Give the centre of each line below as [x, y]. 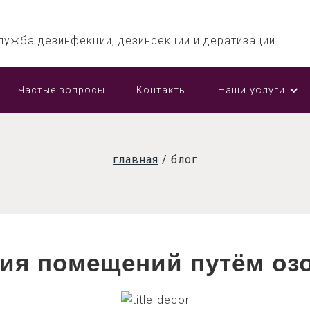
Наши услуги [252, 90]
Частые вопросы [62, 90]
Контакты [162, 90]
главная [136, 159]
